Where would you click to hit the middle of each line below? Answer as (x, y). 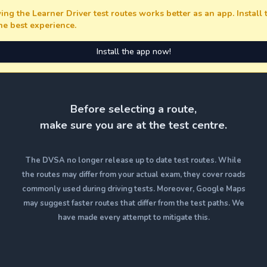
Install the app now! (133, 52)
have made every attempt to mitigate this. (133, 218)
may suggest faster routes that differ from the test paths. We (133, 203)
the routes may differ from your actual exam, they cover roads (133, 175)
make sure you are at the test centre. (133, 125)
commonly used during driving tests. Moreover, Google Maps (133, 189)
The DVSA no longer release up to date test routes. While (133, 160)
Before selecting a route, (133, 109)
